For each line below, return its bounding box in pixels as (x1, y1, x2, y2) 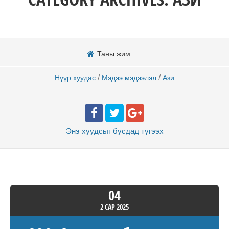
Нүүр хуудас (55, 73, 96, 82)
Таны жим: (97, 49, 132, 58)
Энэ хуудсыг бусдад (65, 126, 139, 135)
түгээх (141, 126, 164, 135)
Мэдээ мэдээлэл (102, 73, 156, 82)
